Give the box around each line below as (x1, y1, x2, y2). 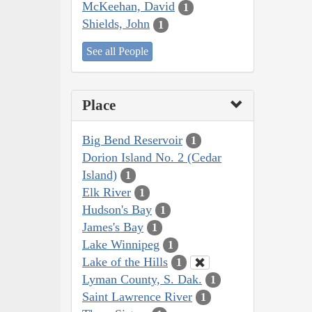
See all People (86, 45, 148, 57)
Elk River (82, 185, 131, 199)
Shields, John (82, 17, 150, 31)
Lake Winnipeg (82, 237, 159, 251)
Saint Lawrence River (82, 289, 192, 304)
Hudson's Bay (82, 202, 152, 217)
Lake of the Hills (82, 254, 168, 269)
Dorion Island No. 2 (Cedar (82, 150, 221, 164)
